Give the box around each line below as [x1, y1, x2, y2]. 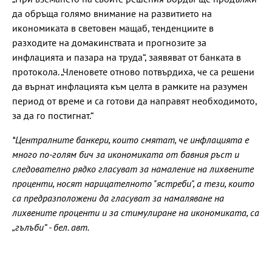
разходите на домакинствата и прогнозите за [12, 36, 206, 49]
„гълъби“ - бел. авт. [12, 220, 89, 233]
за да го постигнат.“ [12, 109, 93, 121]
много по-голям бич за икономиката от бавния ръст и [12, 148, 239, 160]
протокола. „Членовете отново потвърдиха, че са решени [12, 65, 254, 78]
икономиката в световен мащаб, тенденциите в [12, 21, 214, 34]
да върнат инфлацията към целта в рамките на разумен [12, 80, 248, 92]
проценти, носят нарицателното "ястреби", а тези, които [12, 177, 254, 189]
